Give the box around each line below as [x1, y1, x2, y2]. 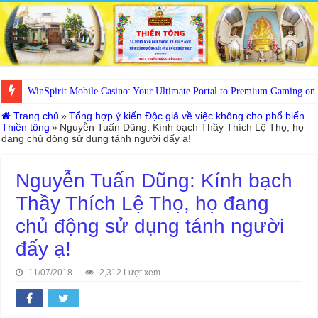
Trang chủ [11, 109, 60, 121]
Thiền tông [1, 121, 50, 133]
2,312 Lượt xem [99, 267, 161, 278]
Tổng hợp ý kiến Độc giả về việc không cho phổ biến [69, 109, 305, 121]
